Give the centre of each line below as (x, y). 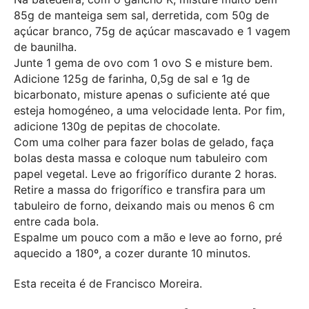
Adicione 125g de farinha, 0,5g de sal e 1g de (132, 78)
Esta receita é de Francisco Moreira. (108, 283)
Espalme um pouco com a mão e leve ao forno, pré (148, 237)
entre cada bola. (56, 221)
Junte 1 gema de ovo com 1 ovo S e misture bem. (143, 62)
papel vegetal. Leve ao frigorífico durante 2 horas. (145, 173)
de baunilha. (45, 47)
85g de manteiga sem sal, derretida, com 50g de (141, 15)
